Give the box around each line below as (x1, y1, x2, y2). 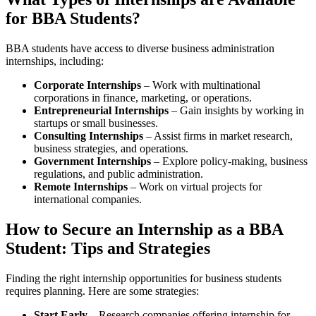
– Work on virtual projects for (128, 180, 262, 193)
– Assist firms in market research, (143, 129, 293, 142)
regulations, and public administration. (34, 167, 203, 180)
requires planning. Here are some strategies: (6, 284, 199, 297)
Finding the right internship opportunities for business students (6, 272, 281, 284)
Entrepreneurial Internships (34, 104, 169, 116)
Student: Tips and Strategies (6, 238, 210, 257)
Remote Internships (34, 180, 128, 193)
